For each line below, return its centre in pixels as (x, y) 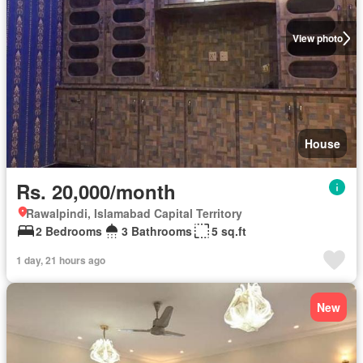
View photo (317, 38)
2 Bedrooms (69, 231)
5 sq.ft (229, 231)
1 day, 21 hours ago (61, 260)
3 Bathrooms (157, 231)
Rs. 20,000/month (96, 191)
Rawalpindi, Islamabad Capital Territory (134, 213)
